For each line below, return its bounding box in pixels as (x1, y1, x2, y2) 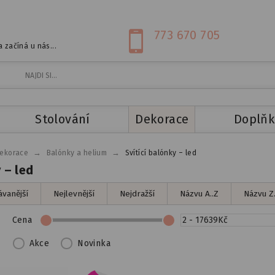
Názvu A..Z (180, 188, 219, 199)
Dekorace (135, 111, 189, 126)
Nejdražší (120, 188, 155, 199)
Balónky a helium (46, 148, 107, 157)
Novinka (77, 238, 111, 249)
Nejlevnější (53, 188, 95, 199)
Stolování (35, 111, 90, 126)
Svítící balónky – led (125, 148, 197, 157)
